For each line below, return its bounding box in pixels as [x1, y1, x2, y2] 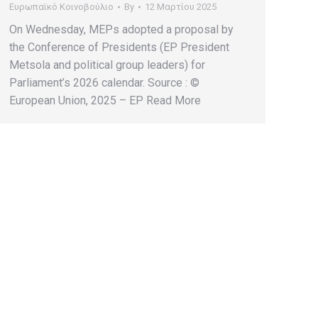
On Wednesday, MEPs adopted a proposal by [9, 23, 234, 36]
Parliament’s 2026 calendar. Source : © [9, 76, 199, 89]
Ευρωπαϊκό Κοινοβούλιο [9, 1, 114, 12]
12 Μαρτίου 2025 [145, 1, 216, 12]
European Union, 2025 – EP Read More [9, 94, 201, 107]
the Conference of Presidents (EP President [9, 40, 229, 54]
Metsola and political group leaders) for [9, 58, 205, 72]
